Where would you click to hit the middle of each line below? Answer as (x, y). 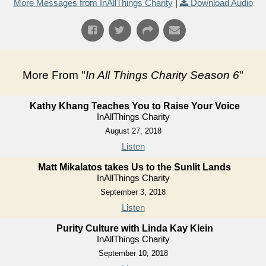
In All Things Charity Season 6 (162, 75)
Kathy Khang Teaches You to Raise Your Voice (134, 106)
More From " (54, 75)
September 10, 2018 (133, 254)
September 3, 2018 (133, 192)
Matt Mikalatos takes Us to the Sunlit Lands (134, 167)
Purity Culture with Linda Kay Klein (134, 229)
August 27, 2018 (133, 131)
